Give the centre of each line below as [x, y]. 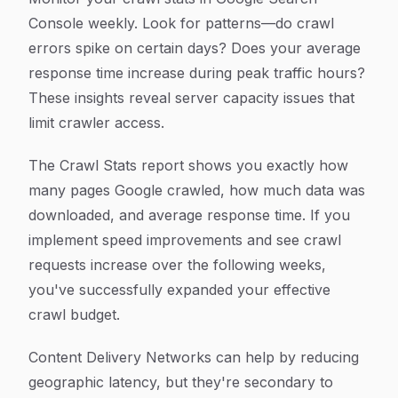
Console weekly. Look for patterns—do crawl [181, 23]
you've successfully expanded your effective [179, 290]
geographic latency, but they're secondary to [181, 382]
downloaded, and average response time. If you [189, 215]
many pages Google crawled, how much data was [197, 190]
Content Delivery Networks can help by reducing [194, 357]
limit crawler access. [96, 123]
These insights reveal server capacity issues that [191, 98]
